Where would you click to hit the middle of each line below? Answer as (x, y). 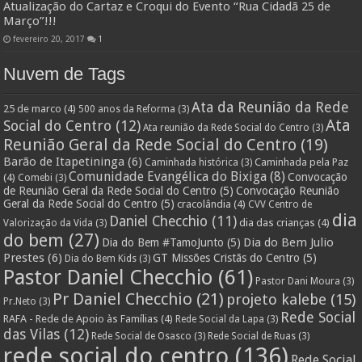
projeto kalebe (277, 299)
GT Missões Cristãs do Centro (227, 257)
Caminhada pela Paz (302, 162)
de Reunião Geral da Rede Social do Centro (110, 190)
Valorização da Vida (48, 223)
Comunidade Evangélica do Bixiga (168, 176)
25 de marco (33, 108)
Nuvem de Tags (65, 74)
